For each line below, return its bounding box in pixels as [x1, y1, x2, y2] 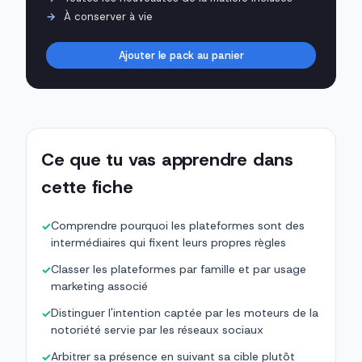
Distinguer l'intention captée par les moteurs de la [51, 305, 318, 321]
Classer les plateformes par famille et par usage [51, 262, 306, 277]
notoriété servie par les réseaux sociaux [51, 322, 263, 338]
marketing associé [51, 279, 148, 294]
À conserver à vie [64, 10, 153, 24]
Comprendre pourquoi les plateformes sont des [51, 218, 305, 234]
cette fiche [41, 175, 133, 200]
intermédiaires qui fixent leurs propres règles [51, 235, 286, 250]
